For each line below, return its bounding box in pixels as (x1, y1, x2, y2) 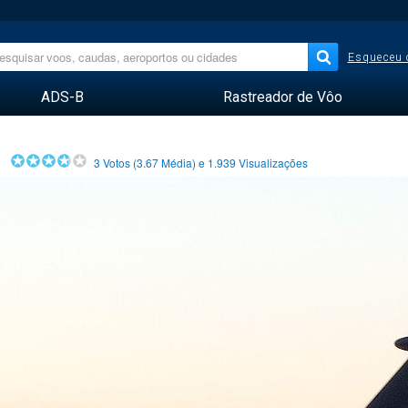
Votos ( (100, 155, 138, 170)
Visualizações (236, 155, 314, 170)
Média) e (158, 155, 209, 170)
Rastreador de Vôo (222, 88, 342, 106)
